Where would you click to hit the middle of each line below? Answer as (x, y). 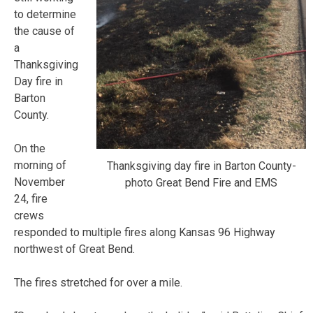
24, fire (31, 198)
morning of (40, 165)
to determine (45, 14)
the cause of (44, 31)
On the (30, 148)
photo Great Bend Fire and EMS (201, 182)
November (39, 182)
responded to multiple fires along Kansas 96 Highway (145, 232)
